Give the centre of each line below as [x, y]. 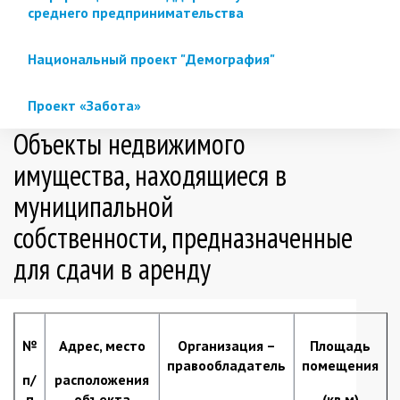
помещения [340, 365]
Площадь [340, 345]
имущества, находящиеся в [150, 175]
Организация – [226, 345]
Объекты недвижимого [129, 143]
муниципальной [93, 206]
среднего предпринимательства [136, 12]
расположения [102, 379]
